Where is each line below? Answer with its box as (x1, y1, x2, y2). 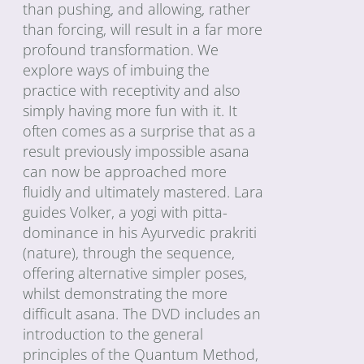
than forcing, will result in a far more (23, 19, 263, 39)
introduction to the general (23, 323, 204, 344)
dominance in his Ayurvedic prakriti (23, 222, 258, 242)
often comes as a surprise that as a (23, 120, 257, 141)
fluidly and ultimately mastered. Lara (23, 181, 264, 201)
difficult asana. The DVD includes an (23, 303, 262, 323)
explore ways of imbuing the (23, 59, 210, 80)
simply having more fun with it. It (23, 100, 238, 120)
